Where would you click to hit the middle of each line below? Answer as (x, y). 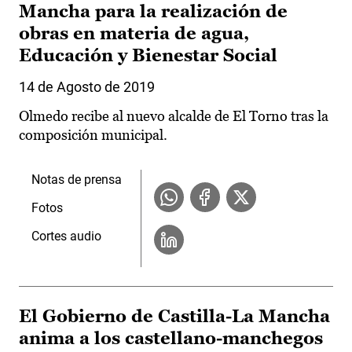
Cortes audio (66, 236)
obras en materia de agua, (134, 34)
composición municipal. (93, 135)
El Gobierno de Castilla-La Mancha (174, 317)
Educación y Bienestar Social (148, 56)
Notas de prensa (77, 180)
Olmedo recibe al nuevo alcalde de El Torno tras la (174, 116)
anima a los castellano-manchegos (171, 339)
